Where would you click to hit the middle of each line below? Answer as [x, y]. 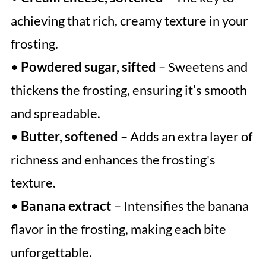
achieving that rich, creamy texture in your [129, 21]
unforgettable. [51, 252]
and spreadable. [55, 113]
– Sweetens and [202, 67]
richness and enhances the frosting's [113, 160]
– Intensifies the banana [180, 206]
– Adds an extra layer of [185, 137]
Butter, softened [69, 137]
